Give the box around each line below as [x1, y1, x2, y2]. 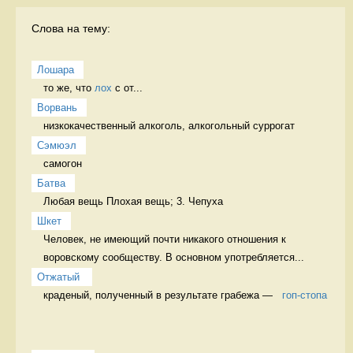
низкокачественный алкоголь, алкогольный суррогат [43, 119, 298, 132]
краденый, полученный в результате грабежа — [43, 288, 282, 301]
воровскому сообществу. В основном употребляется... [43, 251, 304, 263]
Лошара [37, 63, 74, 76]
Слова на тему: [32, 21, 110, 35]
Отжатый [37, 270, 83, 283]
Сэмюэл [37, 139, 76, 151]
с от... [112, 81, 143, 94]
